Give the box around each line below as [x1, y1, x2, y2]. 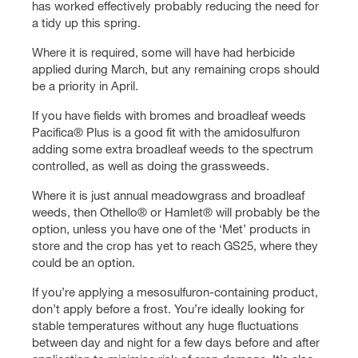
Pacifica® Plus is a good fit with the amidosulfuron [32, 125, 300, 140]
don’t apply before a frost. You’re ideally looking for [32, 301, 304, 316]
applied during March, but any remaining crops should [32, 62, 320, 77]
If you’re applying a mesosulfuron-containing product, [32, 284, 318, 300]
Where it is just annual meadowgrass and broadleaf [32, 188, 304, 203]
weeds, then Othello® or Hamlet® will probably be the [32, 205, 320, 220]
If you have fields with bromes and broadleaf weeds [32, 108, 306, 123]
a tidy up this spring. [32, 15, 141, 30]
